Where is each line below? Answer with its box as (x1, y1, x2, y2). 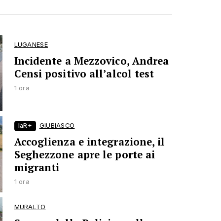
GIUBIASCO (39, 122, 75, 130)
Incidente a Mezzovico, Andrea (14, 54, 169, 68)
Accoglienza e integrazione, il (14, 135, 165, 149)
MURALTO (14, 203, 46, 211)
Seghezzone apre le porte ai (14, 148, 155, 162)
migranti (14, 161, 60, 175)
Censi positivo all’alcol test (14, 67, 154, 80)
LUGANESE (14, 40, 48, 48)
